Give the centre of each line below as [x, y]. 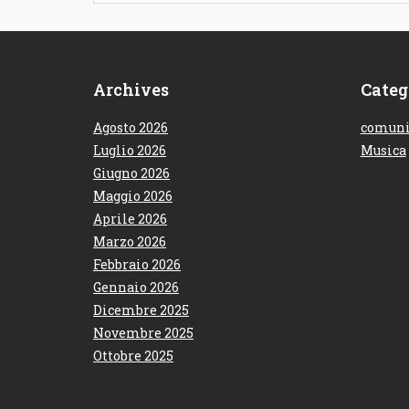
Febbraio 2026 [137, 265]
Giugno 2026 [131, 173]
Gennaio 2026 [136, 288]
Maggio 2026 [133, 196]
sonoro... [161, 30]
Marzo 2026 [130, 242]
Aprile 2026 [130, 219]
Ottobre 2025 [133, 356]
